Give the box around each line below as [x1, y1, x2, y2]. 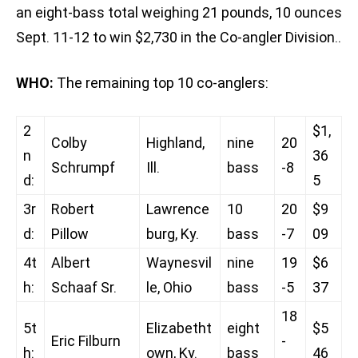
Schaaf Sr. [51, 279, 117, 296]
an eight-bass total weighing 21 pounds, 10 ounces [16, 4, 342, 22]
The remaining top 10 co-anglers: [54, 74, 268, 92]
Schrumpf [51, 159, 115, 177]
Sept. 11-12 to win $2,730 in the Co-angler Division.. [16, 29, 341, 46]
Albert [51, 254, 90, 272]
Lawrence [146, 201, 209, 218]
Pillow [51, 225, 89, 243]
